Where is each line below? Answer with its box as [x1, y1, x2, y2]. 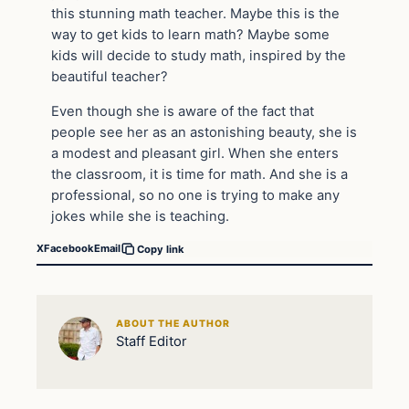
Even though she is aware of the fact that [51, 102, 314, 120]
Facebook [44, 242, 94, 256]
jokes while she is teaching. [51, 207, 229, 225]
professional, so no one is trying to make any [51, 186, 340, 204]
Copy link [137, 242, 184, 256]
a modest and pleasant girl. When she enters [51, 144, 339, 162]
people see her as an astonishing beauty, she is [51, 123, 357, 141]
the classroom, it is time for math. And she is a [51, 165, 348, 183]
